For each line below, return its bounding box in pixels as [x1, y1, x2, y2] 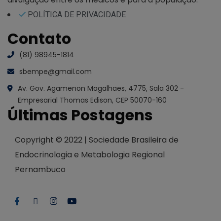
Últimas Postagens [7, 105, 153, 126]
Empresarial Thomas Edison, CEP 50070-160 [18, 95, 167, 105]
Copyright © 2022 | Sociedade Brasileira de [15, 134, 179, 146]
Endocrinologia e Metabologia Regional [15, 148, 165, 160]
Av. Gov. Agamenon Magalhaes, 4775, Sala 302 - [18, 83, 184, 93]
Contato [7, 28, 71, 49]
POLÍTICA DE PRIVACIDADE [28, 9, 126, 19]
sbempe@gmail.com [19, 66, 92, 76]
